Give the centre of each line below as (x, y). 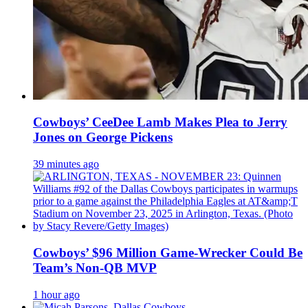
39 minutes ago (66, 164)
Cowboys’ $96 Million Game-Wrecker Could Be (168, 252)
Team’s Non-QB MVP (95, 267)
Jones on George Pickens (103, 137)
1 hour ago (56, 294)
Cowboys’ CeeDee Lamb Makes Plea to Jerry (160, 122)
